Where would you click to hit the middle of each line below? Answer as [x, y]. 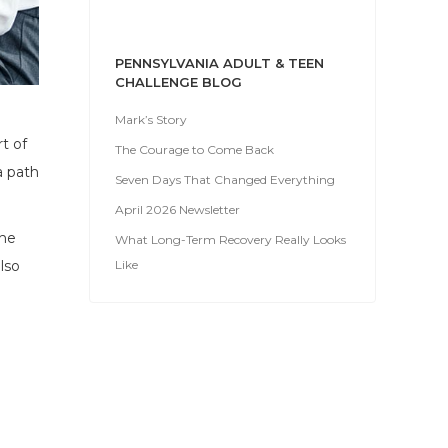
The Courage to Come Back [194, 149]
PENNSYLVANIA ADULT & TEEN [219, 63]
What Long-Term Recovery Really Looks [230, 239]
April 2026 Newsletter [177, 209]
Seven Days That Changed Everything [225, 179]
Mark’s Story [151, 119]
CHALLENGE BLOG [178, 82]
